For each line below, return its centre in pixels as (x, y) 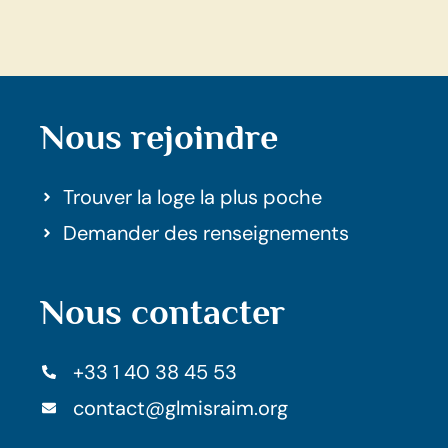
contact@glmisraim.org (180, 407)
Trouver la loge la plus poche (192, 196)
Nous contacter (162, 311)
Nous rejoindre (159, 136)
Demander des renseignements (205, 232)
